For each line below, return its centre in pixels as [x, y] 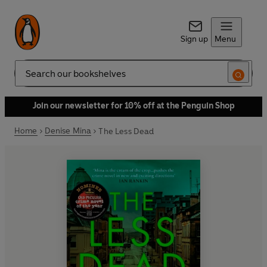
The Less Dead [126, 131]
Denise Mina [68, 131]
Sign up [194, 39]
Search [27, 78]
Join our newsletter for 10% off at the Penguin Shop [133, 106]
